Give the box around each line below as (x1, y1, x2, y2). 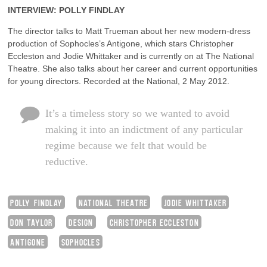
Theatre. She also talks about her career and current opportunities (8, 63, 258, 73)
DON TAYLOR (10, 216, 53, 228)
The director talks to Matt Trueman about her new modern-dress (8, 26, 251, 36)
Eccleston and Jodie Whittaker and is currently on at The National (8, 51, 254, 61)
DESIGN (69, 216, 94, 228)
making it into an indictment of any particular (45, 123, 243, 135)
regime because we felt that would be (45, 139, 207, 151)
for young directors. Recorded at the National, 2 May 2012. (8, 76, 230, 86)
